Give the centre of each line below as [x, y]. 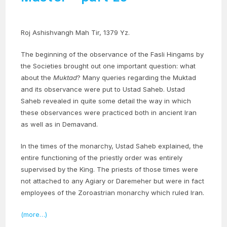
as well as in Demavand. [60, 124]
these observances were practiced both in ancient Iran [109, 113]
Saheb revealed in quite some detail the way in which [106, 101]
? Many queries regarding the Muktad [137, 78]
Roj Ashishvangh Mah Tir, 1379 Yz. [75, 33]
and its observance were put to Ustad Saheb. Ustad [103, 89]
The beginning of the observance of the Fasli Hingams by [112, 54]
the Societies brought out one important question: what [108, 66]
